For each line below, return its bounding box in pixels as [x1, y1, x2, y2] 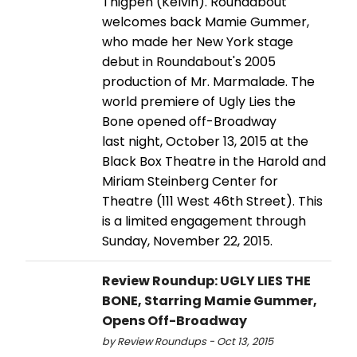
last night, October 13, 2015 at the [102, 131, 308, 151]
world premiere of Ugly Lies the [102, 92, 296, 111]
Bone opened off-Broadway [102, 112, 277, 131]
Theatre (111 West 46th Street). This [102, 191, 323, 210]
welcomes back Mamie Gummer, [102, 12, 309, 31]
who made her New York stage [102, 32, 293, 51]
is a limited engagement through [102, 211, 306, 230]
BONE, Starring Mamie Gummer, [102, 291, 317, 310]
